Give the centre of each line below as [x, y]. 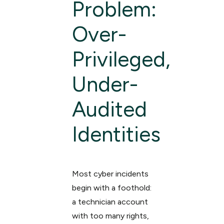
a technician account [110, 202]
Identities [116, 134]
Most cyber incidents [110, 174]
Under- [105, 84]
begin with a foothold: [111, 188]
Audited [109, 109]
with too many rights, [110, 216]
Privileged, [121, 59]
